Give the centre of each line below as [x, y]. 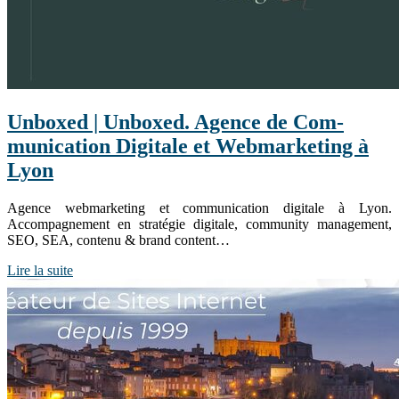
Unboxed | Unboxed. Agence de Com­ [175, 122]
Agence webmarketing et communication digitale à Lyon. [199, 208]
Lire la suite [40, 271]
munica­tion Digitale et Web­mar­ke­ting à [188, 147]
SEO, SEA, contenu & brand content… [118, 240]
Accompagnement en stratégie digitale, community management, [199, 224]
